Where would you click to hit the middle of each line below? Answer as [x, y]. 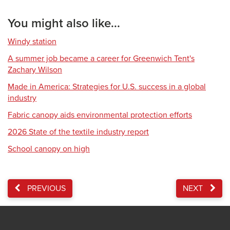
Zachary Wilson [35, 70]
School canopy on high [49, 149]
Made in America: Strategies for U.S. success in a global [107, 87]
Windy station [32, 42]
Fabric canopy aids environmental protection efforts [100, 115]
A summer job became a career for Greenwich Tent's [101, 59]
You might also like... [64, 23]
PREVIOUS [45, 188]
